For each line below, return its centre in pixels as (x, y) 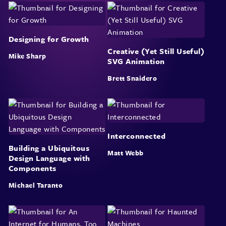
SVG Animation (136, 61)
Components (32, 168)
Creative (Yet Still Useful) (156, 51)
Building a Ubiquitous (49, 148)
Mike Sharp (27, 56)
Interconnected (137, 136)
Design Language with (49, 158)
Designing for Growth (49, 39)
